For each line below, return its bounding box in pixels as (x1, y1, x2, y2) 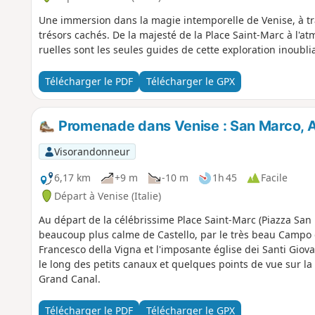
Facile (260, 171, 288, 185)
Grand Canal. (38, 271, 101, 285)
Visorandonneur (53, 144, 130, 158)
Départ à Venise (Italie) (53, 188, 161, 202)
